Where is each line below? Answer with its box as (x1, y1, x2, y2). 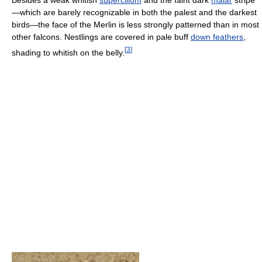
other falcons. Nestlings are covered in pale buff (12, 32, 191, 42)
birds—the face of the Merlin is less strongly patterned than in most (12, 20, 259, 30)
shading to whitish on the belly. (12, 47, 125, 57)
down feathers (191, 32, 243, 42)
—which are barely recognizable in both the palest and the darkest (12, 8, 257, 18)
